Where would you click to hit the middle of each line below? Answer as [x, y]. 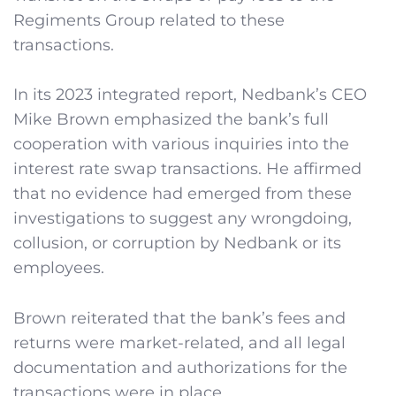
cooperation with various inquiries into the [181, 145]
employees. [59, 268]
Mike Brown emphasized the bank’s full [171, 120]
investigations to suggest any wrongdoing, [183, 219]
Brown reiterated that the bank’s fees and [179, 319]
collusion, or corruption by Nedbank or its [177, 244]
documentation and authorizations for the [180, 368]
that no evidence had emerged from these [183, 194]
